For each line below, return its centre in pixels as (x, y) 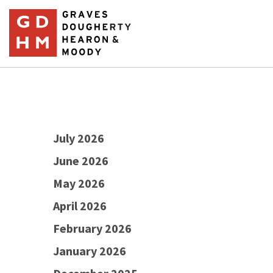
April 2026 (80, 206)
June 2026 (81, 161)
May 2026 (79, 183)
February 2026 (92, 228)
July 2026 (79, 138)
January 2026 (90, 251)
